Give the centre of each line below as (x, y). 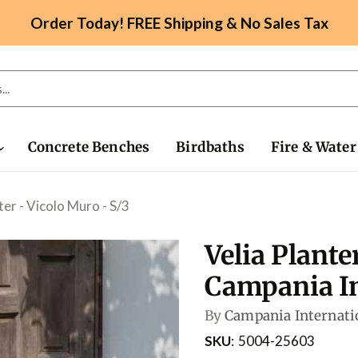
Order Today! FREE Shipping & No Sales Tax (179, 23)
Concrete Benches (89, 147)
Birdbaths (210, 147)
